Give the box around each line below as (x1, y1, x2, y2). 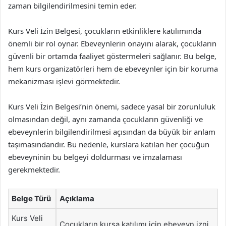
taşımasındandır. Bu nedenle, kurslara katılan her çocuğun (8, 139, 209, 149)
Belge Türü (12, 194, 51, 203)
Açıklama (60, 194, 94, 203)
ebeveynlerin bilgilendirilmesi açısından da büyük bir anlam (8, 127, 215, 137)
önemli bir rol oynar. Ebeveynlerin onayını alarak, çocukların (8, 38, 216, 48)
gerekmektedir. (8, 164, 60, 175)
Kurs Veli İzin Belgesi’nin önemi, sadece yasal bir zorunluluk (8, 101, 215, 111)
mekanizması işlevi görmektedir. (8, 76, 120, 86)
